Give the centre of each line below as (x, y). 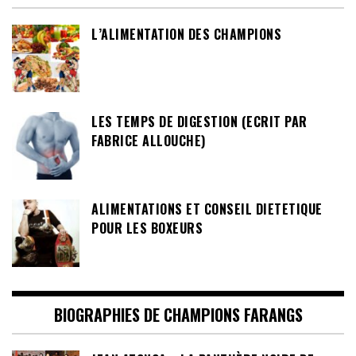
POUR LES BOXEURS (147, 228)
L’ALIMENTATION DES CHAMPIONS (186, 35)
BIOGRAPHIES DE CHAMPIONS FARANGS (178, 315)
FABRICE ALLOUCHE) (149, 141)
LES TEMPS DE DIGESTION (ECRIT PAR (199, 122)
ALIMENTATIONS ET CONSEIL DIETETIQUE (207, 209)
